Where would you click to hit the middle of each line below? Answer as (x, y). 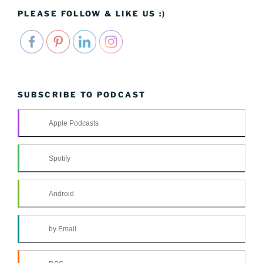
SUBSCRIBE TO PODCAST (82, 94)
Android (61, 193)
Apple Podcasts (74, 123)
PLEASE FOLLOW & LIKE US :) (92, 14)
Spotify (60, 158)
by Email (63, 229)
